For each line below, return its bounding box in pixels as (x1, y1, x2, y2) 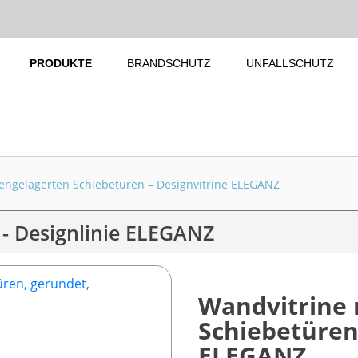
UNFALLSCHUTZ (245, 57, 334, 70)
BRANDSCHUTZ (126, 57, 211, 70)
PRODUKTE (29, 57, 92, 70)
